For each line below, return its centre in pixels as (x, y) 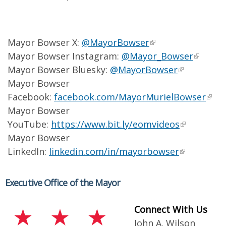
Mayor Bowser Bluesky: (59, 70)
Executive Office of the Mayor (63, 183)
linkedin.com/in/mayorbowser (114, 151)
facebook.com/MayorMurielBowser (130, 97)
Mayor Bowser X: (45, 42)
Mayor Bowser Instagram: (65, 56)
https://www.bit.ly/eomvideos (115, 124)
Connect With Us (171, 209)
